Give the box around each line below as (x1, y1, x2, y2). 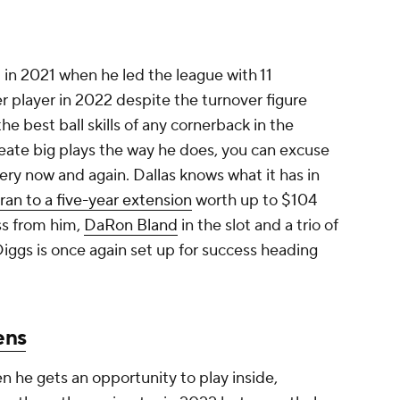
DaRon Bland (84, 215, 178, 237)
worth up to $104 (192, 190, 317, 212)
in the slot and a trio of (178, 215, 338, 237)
